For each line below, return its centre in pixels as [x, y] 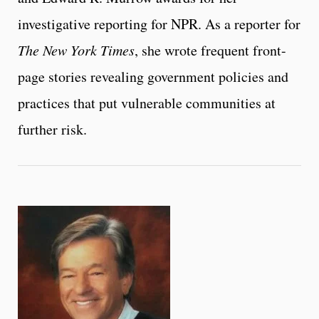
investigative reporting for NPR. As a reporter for [159, 24]
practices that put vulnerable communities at [147, 103]
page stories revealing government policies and [153, 77]
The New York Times [76, 50]
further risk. [52, 130]
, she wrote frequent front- [210, 51]
